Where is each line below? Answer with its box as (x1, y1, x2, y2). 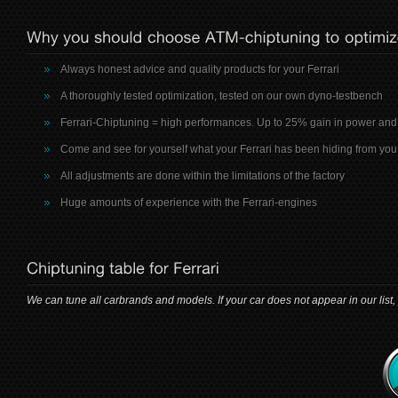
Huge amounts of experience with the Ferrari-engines (60, 196, 317, 209)
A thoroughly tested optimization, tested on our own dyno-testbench (60, 90, 383, 102)
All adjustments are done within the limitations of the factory (60, 170, 345, 182)
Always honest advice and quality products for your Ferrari (60, 63, 339, 76)
